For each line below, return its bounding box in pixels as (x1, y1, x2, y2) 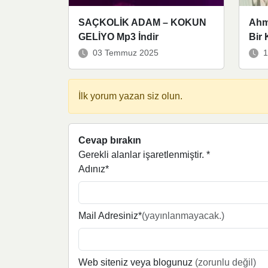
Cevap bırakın (78, 135, 141, 146)
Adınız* (78, 164, 109, 175)
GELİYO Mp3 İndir (78, 32, 159, 42)
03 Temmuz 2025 (93, 48, 159, 58)
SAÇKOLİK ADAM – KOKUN (78, 17, 206, 28)
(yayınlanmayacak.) (142, 211, 224, 221)
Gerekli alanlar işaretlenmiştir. (78, 150, 206, 160)
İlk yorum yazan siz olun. (78, 91, 182, 102)
